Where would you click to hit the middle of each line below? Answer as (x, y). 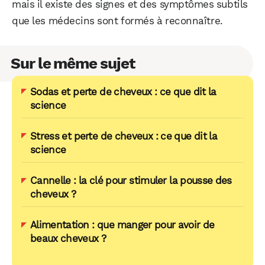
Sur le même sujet (73, 63)
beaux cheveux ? (68, 239)
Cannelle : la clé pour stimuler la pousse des (131, 181)
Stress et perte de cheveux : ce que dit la (124, 136)
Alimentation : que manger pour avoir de (122, 225)
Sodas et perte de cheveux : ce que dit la (123, 91)
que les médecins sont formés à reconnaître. (117, 20)
